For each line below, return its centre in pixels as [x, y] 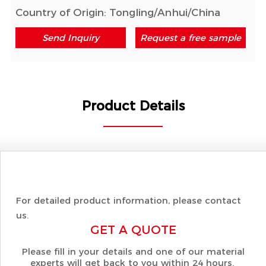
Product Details [133, 106]
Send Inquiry [71, 38]
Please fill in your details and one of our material [134, 251]
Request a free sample [190, 38]
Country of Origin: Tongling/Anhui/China [118, 13]
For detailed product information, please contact [129, 200]
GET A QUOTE [134, 229]
